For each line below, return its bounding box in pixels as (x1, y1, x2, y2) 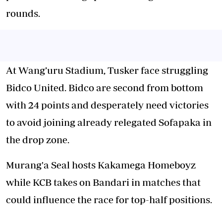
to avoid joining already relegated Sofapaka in (6, 116, 212, 128)
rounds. (6, 7, 40, 19)
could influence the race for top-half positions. (6, 194, 212, 205)
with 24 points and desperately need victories (6, 99, 209, 111)
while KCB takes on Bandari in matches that (6, 176, 201, 188)
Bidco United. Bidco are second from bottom (6, 82, 203, 93)
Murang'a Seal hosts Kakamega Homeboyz (6, 159, 196, 170)
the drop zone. (6, 134, 69, 145)
